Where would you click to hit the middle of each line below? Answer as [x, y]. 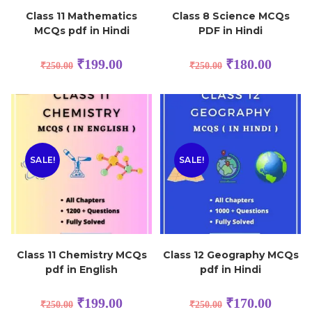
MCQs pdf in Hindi [81, 31]
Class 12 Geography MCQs [231, 255]
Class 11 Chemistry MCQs [81, 255]
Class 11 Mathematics [81, 16]
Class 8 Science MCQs [231, 16]
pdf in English [81, 270]
